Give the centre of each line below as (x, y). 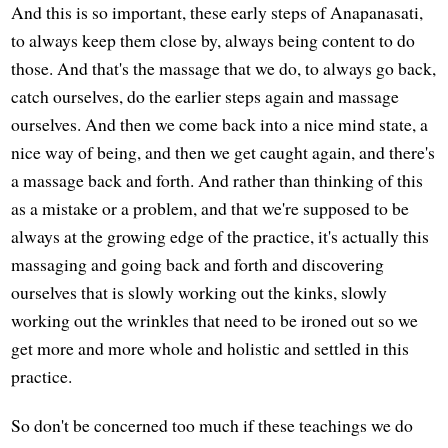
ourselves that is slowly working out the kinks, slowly (199, 292)
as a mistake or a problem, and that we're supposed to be (210, 208)
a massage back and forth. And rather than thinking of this (217, 180)
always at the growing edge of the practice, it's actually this (220, 236)
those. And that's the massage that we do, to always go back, (224, 68)
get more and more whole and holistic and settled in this (210, 348)
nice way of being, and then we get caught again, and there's (223, 152)
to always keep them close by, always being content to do (213, 40)
